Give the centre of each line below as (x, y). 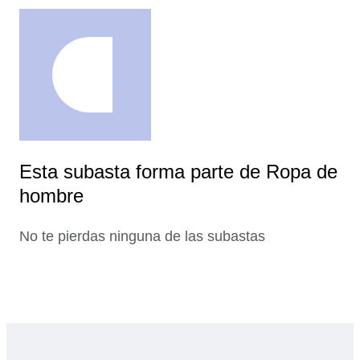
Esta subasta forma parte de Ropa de (178, 172)
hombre (51, 196)
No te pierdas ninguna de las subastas (142, 237)
